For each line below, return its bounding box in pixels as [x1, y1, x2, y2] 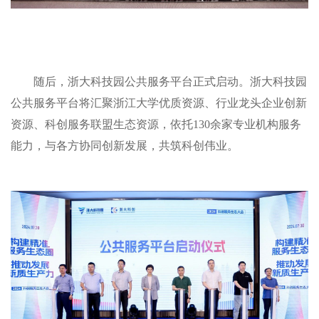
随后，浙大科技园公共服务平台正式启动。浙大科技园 [33, 75, 307, 88]
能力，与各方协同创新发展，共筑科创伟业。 [11, 139, 239, 152]
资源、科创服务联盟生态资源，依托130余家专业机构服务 [11, 117, 301, 130]
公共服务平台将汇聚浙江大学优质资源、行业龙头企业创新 [11, 96, 307, 109]
